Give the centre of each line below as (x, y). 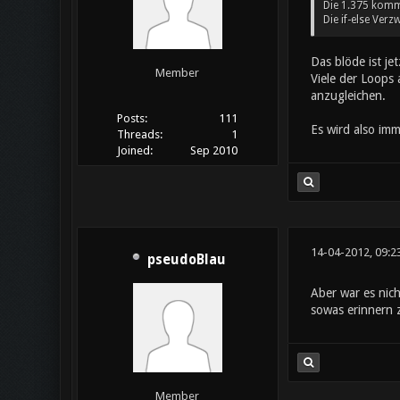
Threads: (139, 135)
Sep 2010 (214, 151)
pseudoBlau (186, 260)
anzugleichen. (348, 96)
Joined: (134, 151)
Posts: (132, 119)
